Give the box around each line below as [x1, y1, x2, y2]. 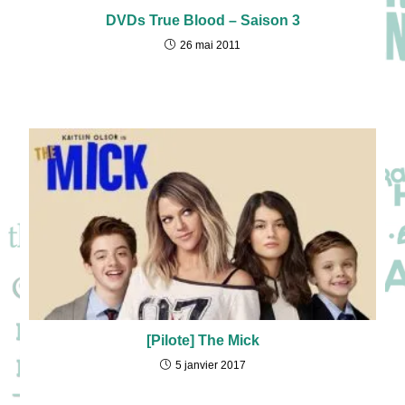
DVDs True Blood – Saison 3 [105, 13, 300, 29]
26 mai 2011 [180, 39, 240, 52]
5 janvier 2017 [174, 359, 246, 372]
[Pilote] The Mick [146, 333, 259, 349]
